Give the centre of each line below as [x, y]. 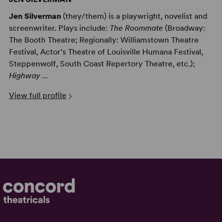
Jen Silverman [35, 16]
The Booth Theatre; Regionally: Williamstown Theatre [104, 40]
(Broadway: [184, 28]
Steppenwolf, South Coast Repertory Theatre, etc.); [102, 63]
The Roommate [136, 28]
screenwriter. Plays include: [59, 28]
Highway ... [28, 75]
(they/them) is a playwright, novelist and [134, 16]
